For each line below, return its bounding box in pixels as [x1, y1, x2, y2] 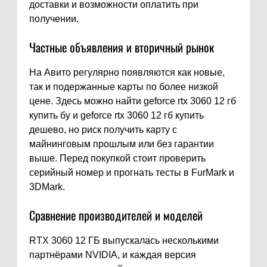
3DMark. [29, 182, 65, 193]
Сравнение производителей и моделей [29, 206, 203, 225]
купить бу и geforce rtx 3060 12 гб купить [29, 110, 204, 121]
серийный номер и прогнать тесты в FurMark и [29, 167, 234, 178]
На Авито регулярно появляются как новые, [29, 67, 225, 78]
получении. [29, 14, 79, 24]
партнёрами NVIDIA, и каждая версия [29, 250, 196, 260]
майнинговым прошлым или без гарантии [29, 139, 214, 150]
